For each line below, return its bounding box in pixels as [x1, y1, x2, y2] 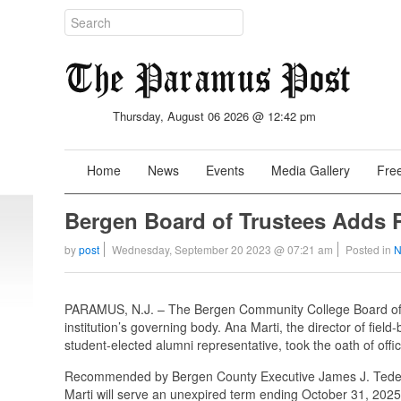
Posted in [346, 242, 394, 257]
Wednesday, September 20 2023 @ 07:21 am [112, 242, 333, 257]
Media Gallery [271, 161, 350, 179]
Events [206, 161, 244, 179]
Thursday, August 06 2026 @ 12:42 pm [113, 107, 317, 124]
